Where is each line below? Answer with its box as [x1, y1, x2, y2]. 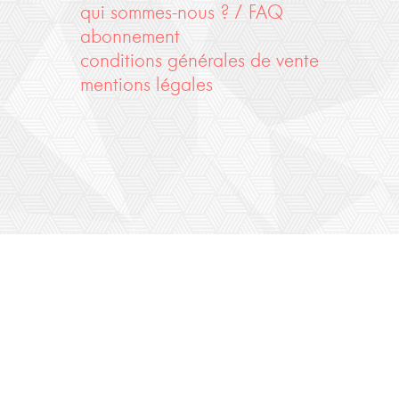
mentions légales [79, 73, 213, 96]
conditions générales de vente [79, 49, 319, 72]
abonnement [79, 25, 180, 48]
